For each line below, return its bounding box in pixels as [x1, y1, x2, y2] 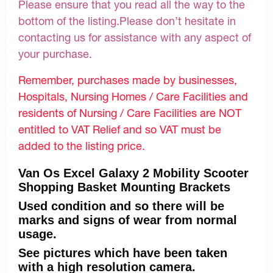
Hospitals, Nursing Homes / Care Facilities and [18, 89, 248, 103]
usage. [18, 227, 60, 241]
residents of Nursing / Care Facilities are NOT [18, 105, 241, 119]
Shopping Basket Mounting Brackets [18, 180, 230, 194]
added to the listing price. [18, 138, 145, 152]
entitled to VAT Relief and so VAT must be [18, 122, 221, 136]
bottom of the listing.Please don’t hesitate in [18, 13, 236, 27]
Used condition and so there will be [18, 199, 224, 213]
